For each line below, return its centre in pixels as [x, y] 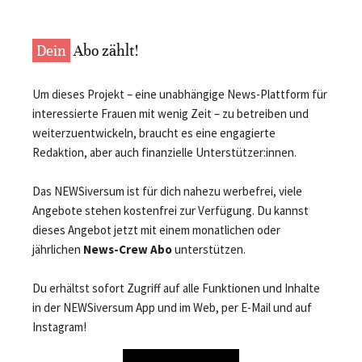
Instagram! [59, 327]
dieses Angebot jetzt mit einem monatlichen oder [156, 230]
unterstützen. [209, 250]
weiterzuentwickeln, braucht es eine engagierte [154, 133]
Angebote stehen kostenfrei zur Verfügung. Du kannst [170, 211]
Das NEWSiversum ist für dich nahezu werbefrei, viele [167, 192]
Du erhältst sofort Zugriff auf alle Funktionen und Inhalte [176, 288]
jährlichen [58, 250]
